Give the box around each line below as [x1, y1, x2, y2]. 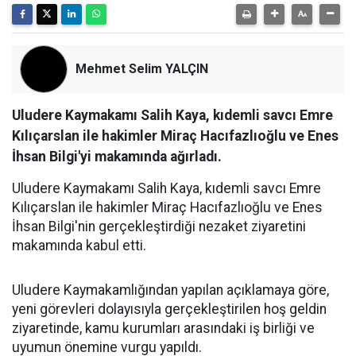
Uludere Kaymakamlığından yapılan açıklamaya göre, [12, 281, 329, 298]
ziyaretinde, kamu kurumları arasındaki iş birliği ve [12, 319, 315, 336]
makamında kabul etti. [12, 237, 146, 253]
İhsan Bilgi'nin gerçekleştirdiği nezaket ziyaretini [12, 218, 306, 234]
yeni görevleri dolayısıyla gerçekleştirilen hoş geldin [12, 300, 327, 317]
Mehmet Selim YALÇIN [75, 60, 208, 76]
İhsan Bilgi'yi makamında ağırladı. [12, 148, 222, 164]
